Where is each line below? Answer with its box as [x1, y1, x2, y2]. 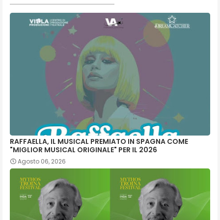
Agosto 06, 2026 [18, 157, 66, 165]
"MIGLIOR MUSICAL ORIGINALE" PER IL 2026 [10, 144, 157, 155]
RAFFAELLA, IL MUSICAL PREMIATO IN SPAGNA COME [10, 136, 188, 146]
